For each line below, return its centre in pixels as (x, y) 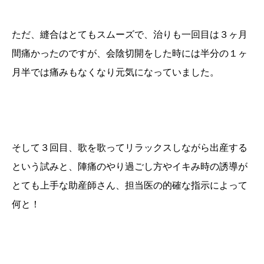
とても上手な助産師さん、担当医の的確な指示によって (130, 185)
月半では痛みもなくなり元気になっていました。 (115, 72)
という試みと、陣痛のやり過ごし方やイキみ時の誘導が (130, 166)
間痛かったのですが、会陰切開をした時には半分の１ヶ (130, 53)
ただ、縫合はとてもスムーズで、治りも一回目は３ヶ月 (130, 34)
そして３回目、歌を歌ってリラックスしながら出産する (130, 147)
